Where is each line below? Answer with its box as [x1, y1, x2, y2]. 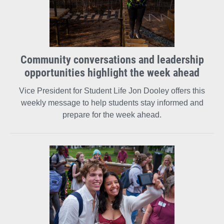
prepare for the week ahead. [62, 110, 161, 119]
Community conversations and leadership [20, 52, 204, 67]
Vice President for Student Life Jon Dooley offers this [19, 86, 205, 95]
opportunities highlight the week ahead [24, 65, 199, 80]
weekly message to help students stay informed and [20, 98, 203, 107]
